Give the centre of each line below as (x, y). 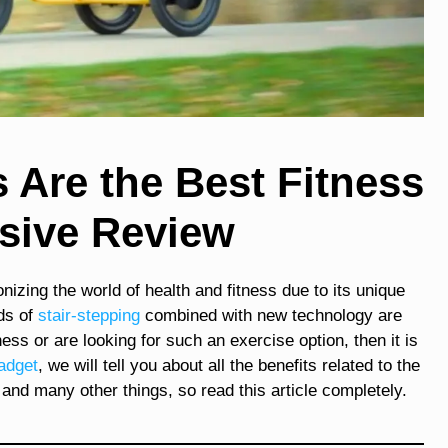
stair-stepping (89, 315)
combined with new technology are (271, 315)
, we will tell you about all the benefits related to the (229, 365)
